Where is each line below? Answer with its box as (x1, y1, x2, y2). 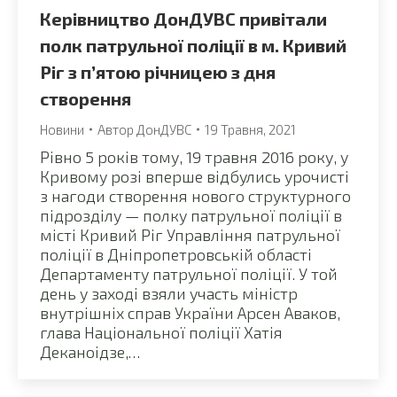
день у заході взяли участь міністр (40, 283, 298, 303)
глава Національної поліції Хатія (40, 322, 283, 342)
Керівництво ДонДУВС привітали (40, 7, 327, 29)
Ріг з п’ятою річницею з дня (40, 60, 276, 82)
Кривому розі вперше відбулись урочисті (40, 166, 349, 186)
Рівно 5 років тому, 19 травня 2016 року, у (40, 146, 348, 167)
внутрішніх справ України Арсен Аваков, (40, 302, 340, 323)
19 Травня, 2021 (205, 121, 296, 137)
